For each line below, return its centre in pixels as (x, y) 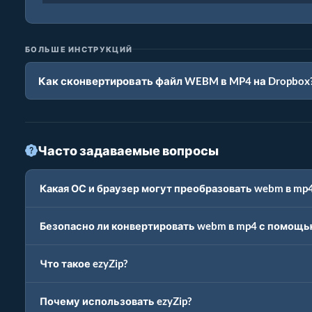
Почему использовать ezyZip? (116, 301)
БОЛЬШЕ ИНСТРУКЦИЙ (79, 49)
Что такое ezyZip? (84, 263)
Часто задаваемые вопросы (128, 150)
